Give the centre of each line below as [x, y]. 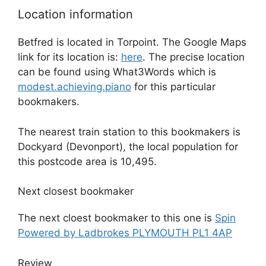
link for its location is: [69, 57]
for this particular [173, 87]
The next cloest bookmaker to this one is [116, 218]
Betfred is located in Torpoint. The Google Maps [132, 42]
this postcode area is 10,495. [87, 161]
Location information [75, 15]
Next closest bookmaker [76, 191]
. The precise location [194, 57]
